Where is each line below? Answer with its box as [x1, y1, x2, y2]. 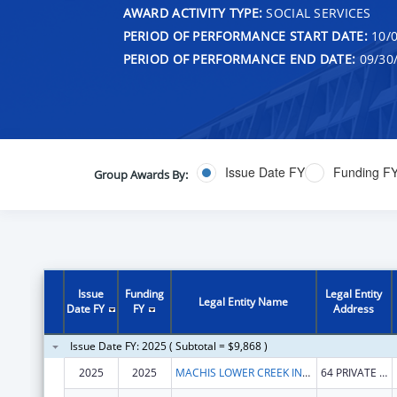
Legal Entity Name [198, 293, 289, 309]
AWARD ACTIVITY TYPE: [122, 4, 263, 21]
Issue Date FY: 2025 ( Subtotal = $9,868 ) [69, 338, 268, 354]
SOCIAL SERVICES [262, 4, 371, 21]
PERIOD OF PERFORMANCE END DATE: [122, 50, 356, 67]
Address [333, 300, 375, 316]
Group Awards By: [93, 166, 188, 183]
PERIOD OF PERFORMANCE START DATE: [122, 27, 368, 44]
